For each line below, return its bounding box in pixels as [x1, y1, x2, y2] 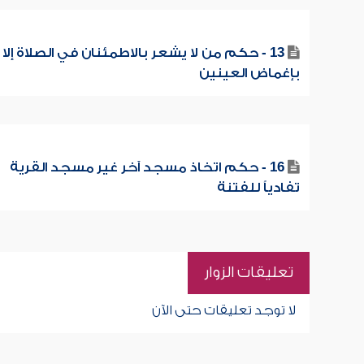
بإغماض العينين [198, 66, 300, 80]
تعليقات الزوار [203, 264, 293, 281]
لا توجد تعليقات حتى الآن [151, 303, 296, 318]
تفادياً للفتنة [216, 180, 300, 195]
